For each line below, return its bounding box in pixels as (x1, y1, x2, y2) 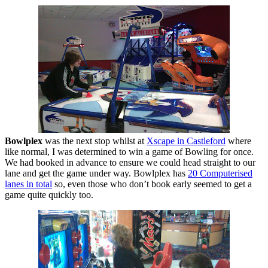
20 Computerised (188, 168, 252, 179)
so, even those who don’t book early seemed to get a (52, 179, 252, 190)
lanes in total (5, 179, 52, 190)
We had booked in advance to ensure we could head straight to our (5, 157, 255, 168)
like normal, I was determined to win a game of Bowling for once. (5, 147, 254, 157)
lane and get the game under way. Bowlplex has (5, 168, 188, 179)
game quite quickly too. (5, 190, 93, 200)
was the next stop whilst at (42, 136, 147, 147)
